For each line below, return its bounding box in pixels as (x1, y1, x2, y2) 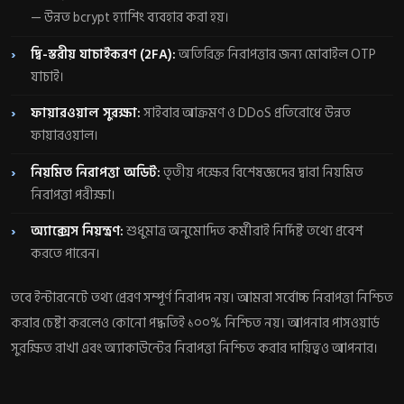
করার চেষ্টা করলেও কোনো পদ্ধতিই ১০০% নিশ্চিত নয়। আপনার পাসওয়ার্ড (11, 313, 380, 335)
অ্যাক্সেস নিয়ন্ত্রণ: (31, 220, 124, 242)
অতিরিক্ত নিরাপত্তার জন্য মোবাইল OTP (176, 43, 377, 65)
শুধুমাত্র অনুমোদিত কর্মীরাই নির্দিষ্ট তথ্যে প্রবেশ (124, 220, 363, 242)
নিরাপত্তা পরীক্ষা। (31, 184, 116, 206)
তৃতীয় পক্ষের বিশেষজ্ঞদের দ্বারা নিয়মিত (161, 161, 364, 183)
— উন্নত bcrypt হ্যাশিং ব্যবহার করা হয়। (31, 7, 230, 29)
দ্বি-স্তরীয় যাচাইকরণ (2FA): (31, 43, 177, 65)
